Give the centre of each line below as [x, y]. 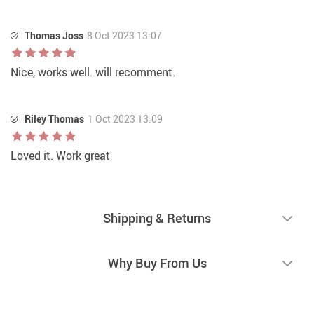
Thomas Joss [54, 36]
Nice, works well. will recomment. [93, 73]
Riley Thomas [54, 119]
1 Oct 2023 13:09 [125, 119]
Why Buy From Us [157, 263]
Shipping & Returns [157, 218]
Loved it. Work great [60, 156]
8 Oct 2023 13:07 [124, 36]
